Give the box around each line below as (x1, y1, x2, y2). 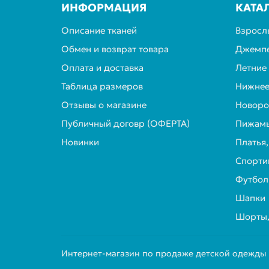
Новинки (61, 136, 99, 148)
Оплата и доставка (61, 62, 144, 73)
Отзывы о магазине (61, 99, 147, 110)
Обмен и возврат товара (61, 43, 169, 55)
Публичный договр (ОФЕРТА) (61, 118, 190, 129)
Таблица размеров (61, 80, 143, 92)
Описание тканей (61, 25, 137, 36)
